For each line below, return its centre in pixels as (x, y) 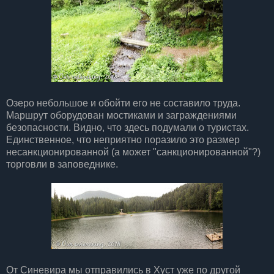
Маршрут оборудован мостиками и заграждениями (121, 115)
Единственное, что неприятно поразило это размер (123, 139)
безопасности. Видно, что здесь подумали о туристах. (128, 127)
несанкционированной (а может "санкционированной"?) (133, 152)
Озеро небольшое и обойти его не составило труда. (123, 103)
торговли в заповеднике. (62, 164)
